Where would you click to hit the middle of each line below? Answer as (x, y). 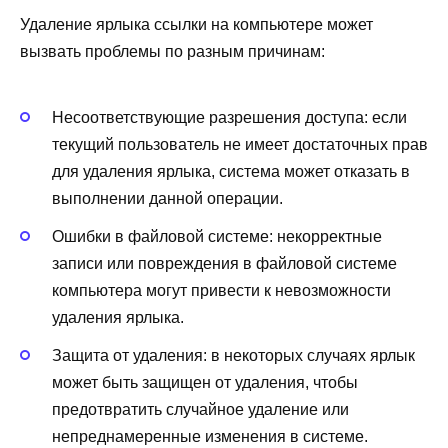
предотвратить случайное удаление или (200, 410)
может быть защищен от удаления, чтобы (205, 383)
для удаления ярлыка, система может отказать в (231, 171)
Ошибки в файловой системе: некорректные (217, 236)
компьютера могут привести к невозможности (221, 290)
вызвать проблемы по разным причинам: (172, 52)
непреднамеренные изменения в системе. (210, 437)
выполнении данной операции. (167, 198)
